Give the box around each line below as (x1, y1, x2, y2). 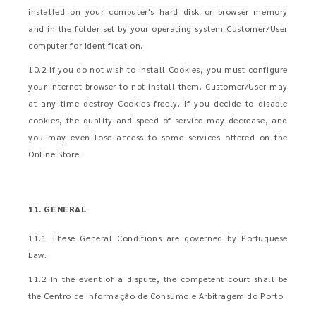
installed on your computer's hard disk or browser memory (28, 6, 288, 17)
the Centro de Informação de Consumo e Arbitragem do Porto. (28, 290, 286, 301)
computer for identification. (28, 39, 143, 51)
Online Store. (28, 148, 82, 159)
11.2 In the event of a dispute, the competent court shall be (28, 273, 288, 284)
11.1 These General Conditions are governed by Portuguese (28, 232, 288, 243)
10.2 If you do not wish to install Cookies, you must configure (28, 63, 288, 75)
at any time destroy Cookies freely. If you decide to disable (28, 97, 288, 109)
